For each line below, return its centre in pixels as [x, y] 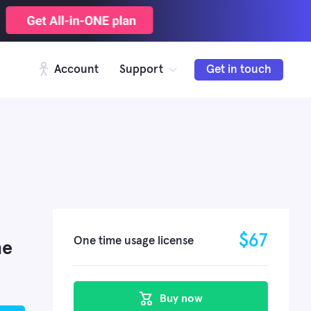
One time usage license [134, 241]
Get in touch [239, 70]
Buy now [179, 299]
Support [141, 70]
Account [75, 70]
